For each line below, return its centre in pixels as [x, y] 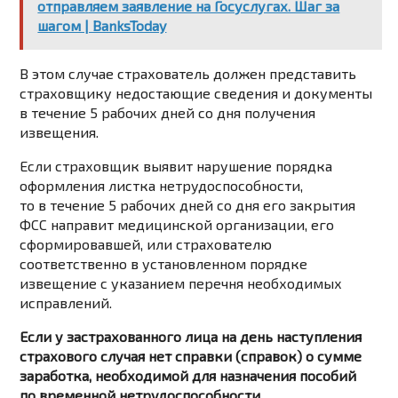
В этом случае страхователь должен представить [188, 74]
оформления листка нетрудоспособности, [162, 186]
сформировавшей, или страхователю [146, 244]
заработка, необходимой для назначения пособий [188, 376]
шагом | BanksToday [102, 26]
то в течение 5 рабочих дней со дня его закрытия [188, 205]
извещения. [60, 132]
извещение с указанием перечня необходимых [181, 283]
